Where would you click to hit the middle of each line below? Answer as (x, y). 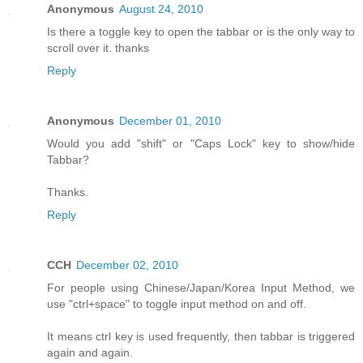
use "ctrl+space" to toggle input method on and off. (177, 303)
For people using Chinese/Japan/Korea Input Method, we (201, 287)
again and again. (90, 352)
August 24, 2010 (161, 9)
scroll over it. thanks (98, 47)
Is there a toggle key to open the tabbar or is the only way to (201, 31)
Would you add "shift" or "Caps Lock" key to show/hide (201, 143)
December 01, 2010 (170, 120)
